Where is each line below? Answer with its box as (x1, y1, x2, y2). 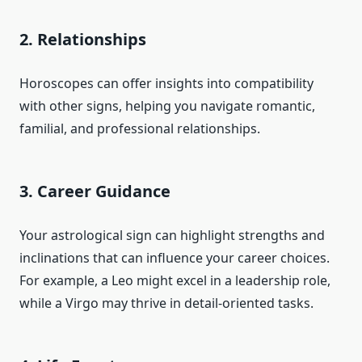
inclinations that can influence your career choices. (19, 248, 330, 267)
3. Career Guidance (19, 179, 170, 202)
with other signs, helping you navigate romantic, (19, 96, 315, 115)
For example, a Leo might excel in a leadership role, (19, 271, 330, 289)
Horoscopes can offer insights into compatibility (19, 74, 314, 92)
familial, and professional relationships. (19, 119, 260, 137)
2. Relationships (19, 27, 146, 50)
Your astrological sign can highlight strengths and (19, 225, 325, 244)
